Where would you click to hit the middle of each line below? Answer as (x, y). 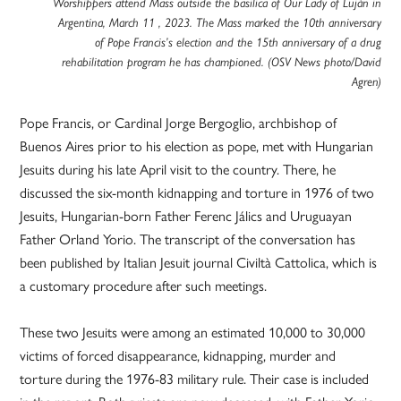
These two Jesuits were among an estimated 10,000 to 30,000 (193, 332)
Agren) (366, 82)
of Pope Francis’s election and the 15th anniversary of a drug (238, 43)
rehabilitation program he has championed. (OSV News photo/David (221, 62)
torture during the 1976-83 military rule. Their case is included (195, 379)
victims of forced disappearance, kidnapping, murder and (178, 355)
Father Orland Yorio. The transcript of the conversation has (188, 239)
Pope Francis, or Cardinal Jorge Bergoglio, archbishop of (179, 123)
